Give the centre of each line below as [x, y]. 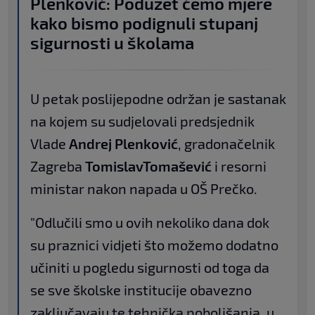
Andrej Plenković [123, 144]
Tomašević [177, 166]
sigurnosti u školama [112, 43]
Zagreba [58, 166]
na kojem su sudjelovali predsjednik [142, 121]
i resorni [239, 166]
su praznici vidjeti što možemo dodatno [154, 245]
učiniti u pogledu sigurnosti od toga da [150, 268]
